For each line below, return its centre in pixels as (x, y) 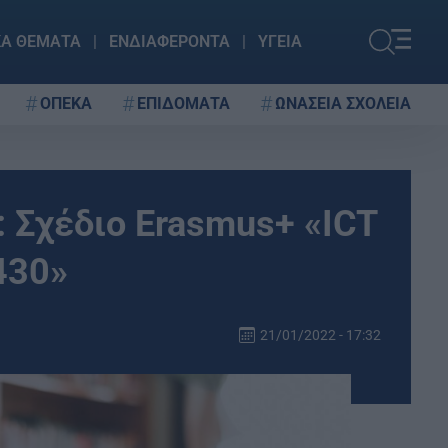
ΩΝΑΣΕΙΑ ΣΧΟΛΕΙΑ (343, 103)
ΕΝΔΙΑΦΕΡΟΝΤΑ (169, 41)
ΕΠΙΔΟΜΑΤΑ (183, 103)
